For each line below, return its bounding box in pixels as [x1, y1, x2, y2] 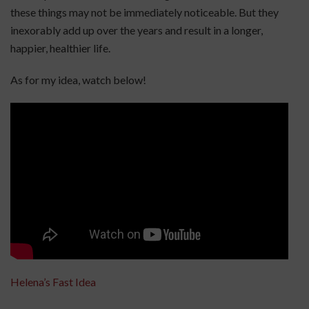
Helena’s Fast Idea [10, 275, 96, 288]
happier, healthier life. [10, 41, 110, 54]
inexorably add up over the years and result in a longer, [10, 23, 263, 37]
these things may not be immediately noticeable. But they [10, 6, 279, 19]
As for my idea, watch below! [10, 73, 146, 86]
